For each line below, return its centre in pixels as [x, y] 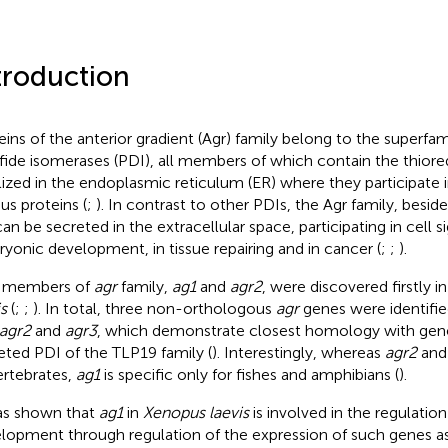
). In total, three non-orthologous [154, 308]
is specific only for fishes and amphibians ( [249, 374]
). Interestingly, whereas [298, 352]
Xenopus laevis [195, 412]
